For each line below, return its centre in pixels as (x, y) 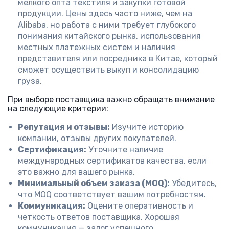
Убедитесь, (193, 183)
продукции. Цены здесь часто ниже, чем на (105, 14)
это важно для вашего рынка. (76, 172)
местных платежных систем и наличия (97, 47)
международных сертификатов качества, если (112, 161)
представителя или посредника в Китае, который (118, 59)
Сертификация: (52, 150)
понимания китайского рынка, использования (109, 36)
